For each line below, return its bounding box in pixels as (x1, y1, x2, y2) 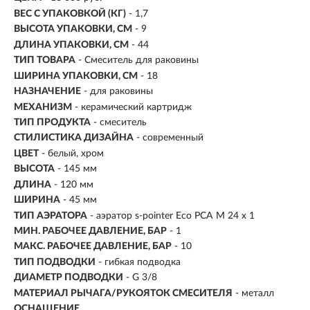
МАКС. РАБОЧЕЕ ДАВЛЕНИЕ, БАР (14, 241, 172, 252)
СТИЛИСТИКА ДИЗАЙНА (14, 133, 134, 143)
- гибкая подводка (98, 257, 181, 267)
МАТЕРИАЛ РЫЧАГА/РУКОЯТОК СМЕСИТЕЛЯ (14, 288, 232, 298)
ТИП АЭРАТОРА (14, 210, 87, 221)
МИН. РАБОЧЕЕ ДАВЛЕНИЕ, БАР (14, 226, 167, 236)
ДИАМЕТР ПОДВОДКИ (14, 273, 123, 283)
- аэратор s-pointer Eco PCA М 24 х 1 (90, 210, 255, 221)
